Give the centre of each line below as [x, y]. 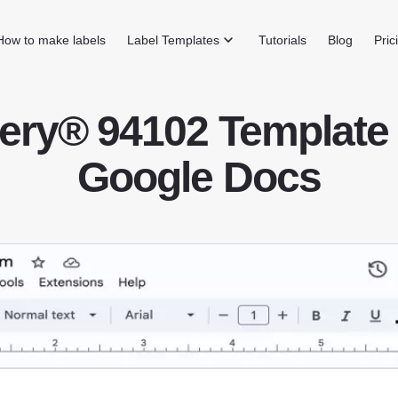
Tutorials [283, 40]
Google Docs [199, 177]
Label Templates [174, 40]
